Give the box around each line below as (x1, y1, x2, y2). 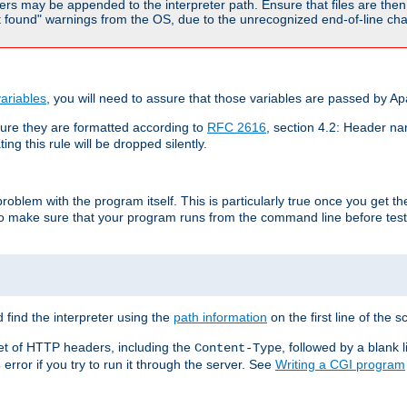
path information (174, 309, 267, 324)
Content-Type (194, 340, 282, 355)
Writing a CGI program (275, 356, 405, 372)
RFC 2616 (207, 119, 266, 134)
